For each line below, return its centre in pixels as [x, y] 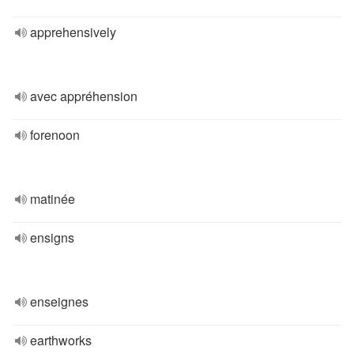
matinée [53, 199]
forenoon [55, 135]
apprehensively [73, 32]
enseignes [59, 301]
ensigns [52, 237]
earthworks [61, 340]
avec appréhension [84, 96]
